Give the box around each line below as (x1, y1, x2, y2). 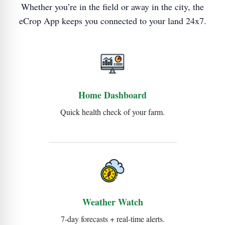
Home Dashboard (78, 88, 147, 101)
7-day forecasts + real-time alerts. (60, 213, 165, 224)
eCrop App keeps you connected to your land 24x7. (19, 14, 206, 27)
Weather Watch (82, 195, 143, 208)
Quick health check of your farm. (60, 106, 165, 117)
